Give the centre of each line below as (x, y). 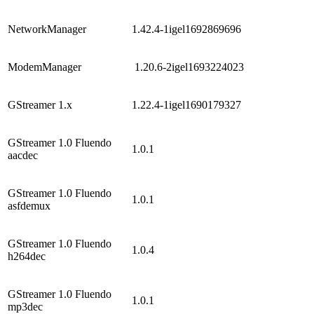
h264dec (27, 256)
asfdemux (29, 205)
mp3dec (25, 306)
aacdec (23, 155)
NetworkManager (47, 29)
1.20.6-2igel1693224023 (191, 67)
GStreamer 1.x (40, 104)
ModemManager (45, 67)
